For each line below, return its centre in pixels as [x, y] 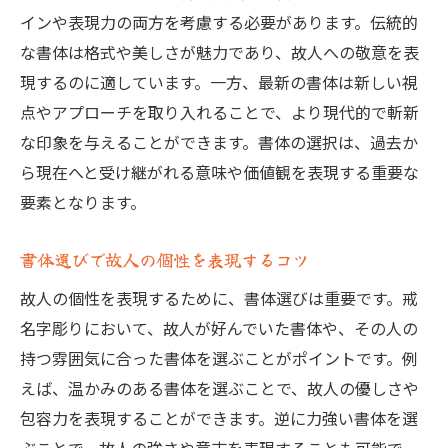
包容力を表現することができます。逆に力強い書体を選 [219, 418]
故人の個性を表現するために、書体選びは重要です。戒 [219, 298]
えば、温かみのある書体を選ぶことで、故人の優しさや [219, 388]
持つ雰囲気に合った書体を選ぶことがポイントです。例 [219, 358]
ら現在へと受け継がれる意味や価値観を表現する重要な [219, 172]
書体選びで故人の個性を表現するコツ [164, 259]
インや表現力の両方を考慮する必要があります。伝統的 [219, 22]
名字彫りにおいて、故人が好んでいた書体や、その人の [219, 328]
